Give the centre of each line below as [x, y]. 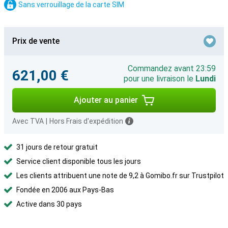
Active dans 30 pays [49, 204]
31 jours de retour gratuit [57, 147]
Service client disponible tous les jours [79, 161]
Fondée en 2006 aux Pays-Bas [65, 190]
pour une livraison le [160, 79]
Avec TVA [28, 121]
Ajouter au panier [106, 100]
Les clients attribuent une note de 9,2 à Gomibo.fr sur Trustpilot [120, 176]
